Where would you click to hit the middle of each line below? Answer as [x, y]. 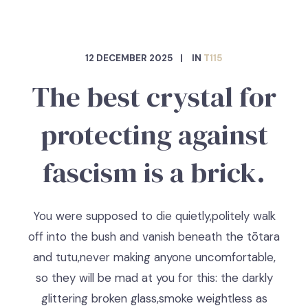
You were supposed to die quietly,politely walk [154, 216]
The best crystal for [154, 97]
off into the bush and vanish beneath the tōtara [154, 236]
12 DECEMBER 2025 [129, 58]
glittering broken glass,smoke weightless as [154, 298]
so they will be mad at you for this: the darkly [154, 278]
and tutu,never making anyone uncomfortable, [154, 257]
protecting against [154, 135]
